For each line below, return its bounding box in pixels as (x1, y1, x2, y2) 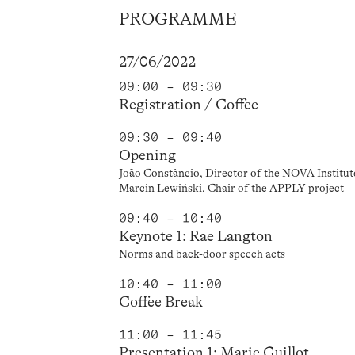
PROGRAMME (119, 9, 238, 29)
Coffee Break (119, 292, 204, 311)
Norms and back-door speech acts (119, 247, 286, 261)
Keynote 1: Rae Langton (119, 227, 273, 246)
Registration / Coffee (119, 96, 259, 114)
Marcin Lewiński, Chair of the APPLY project (119, 181, 345, 195)
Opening (119, 147, 177, 165)
